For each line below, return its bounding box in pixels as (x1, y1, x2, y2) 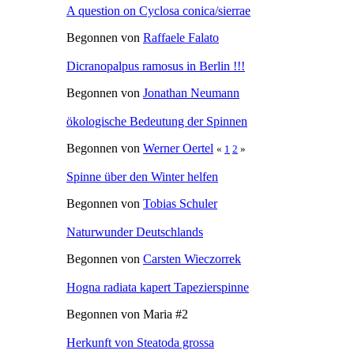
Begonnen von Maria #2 (66, 307, 188, 321)
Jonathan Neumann (143, 85, 239, 100)
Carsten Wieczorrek (143, 251, 241, 265)
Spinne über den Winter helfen (66, 169, 218, 183)
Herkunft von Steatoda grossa (66, 335, 214, 349)
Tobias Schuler (143, 196, 217, 210)
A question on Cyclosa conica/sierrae (66, 3, 250, 17)
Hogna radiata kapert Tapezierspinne (66, 280, 249, 294)
